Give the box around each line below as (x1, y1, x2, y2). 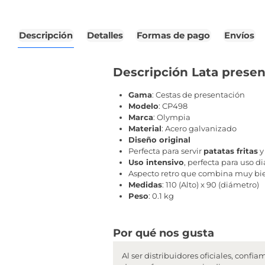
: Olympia (153, 112, 190, 122)
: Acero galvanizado (161, 124, 237, 134)
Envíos (224, 30, 254, 41)
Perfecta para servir (128, 146, 203, 156)
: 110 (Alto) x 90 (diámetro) (162, 180, 259, 190)
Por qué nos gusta (113, 227, 214, 240)
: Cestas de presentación (152, 90, 245, 100)
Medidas (128, 180, 162, 190)
